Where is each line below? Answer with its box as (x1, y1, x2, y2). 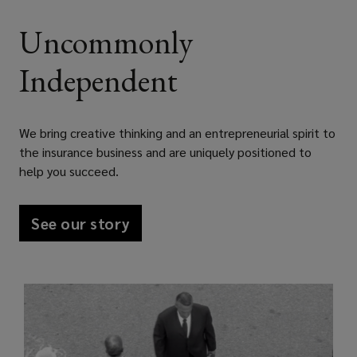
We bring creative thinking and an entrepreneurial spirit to (19, 124, 335, 142)
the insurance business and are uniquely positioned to (19, 143, 312, 161)
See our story (31, 213, 131, 233)
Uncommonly (19, 22, 193, 64)
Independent (19, 60, 178, 102)
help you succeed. (19, 163, 119, 180)
